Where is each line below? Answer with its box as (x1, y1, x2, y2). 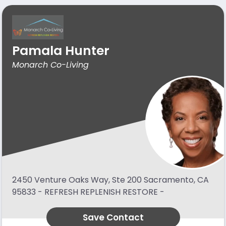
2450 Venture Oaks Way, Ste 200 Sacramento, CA (12, 174, 209, 186)
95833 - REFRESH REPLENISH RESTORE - (12, 186, 164, 198)
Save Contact (82, 211, 144, 223)
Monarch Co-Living (12, 59, 89, 71)
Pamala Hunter (12, 42, 109, 60)
